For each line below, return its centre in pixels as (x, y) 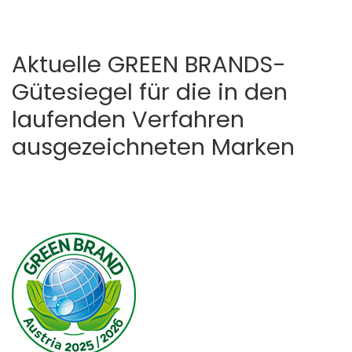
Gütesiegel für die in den (150, 92)
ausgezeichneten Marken (153, 147)
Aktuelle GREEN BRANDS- (149, 64)
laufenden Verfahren (128, 119)
